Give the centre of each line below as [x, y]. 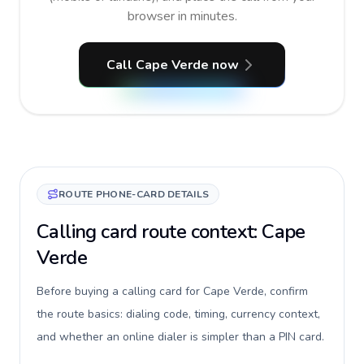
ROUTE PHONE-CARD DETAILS [134, 194]
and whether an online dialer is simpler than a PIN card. [180, 337]
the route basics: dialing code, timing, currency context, [178, 314]
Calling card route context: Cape [171, 232]
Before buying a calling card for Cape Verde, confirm [172, 291]
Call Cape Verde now [172, 65]
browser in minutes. [182, 16]
